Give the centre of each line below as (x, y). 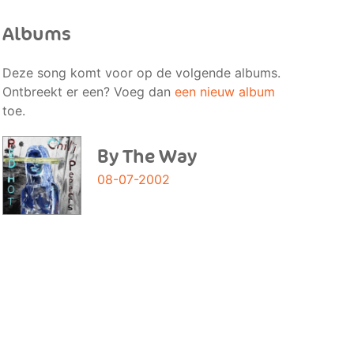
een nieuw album (224, 92)
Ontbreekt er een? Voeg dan (88, 92)
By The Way (147, 157)
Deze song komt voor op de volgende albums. (141, 73)
